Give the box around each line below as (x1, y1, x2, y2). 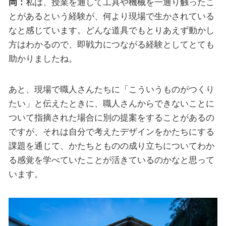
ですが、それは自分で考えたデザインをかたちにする (8, 127, 214, 137)
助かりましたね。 (8, 53, 77, 64)
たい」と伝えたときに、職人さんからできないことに (8, 98, 214, 109)
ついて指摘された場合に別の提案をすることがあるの (8, 112, 214, 123)
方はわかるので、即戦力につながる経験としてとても (8, 39, 214, 49)
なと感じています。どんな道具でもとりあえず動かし (8, 25, 214, 35)
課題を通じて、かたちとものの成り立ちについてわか (8, 141, 214, 151)
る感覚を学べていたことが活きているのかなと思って (8, 155, 214, 165)
